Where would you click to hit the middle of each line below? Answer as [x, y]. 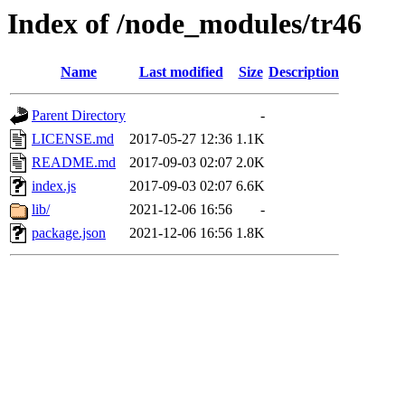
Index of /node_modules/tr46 [184, 24]
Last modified [181, 72]
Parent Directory [79, 116]
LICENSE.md [73, 139]
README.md [74, 163]
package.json [69, 233]
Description [304, 72]
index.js [54, 186]
